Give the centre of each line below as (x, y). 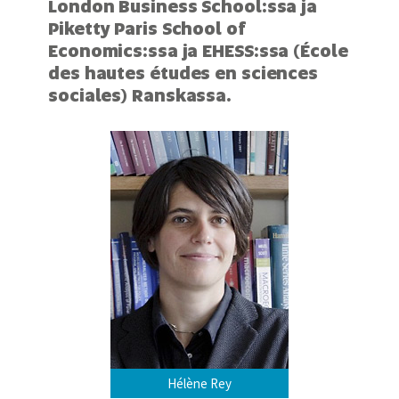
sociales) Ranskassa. (139, 96)
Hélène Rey (199, 383)
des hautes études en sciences (183, 74)
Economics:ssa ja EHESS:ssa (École (198, 52)
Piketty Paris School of (147, 29)
